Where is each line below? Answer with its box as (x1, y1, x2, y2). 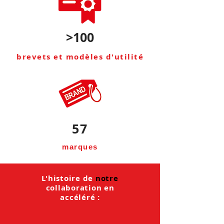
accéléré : (60, 192, 100, 202)
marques (62, 142, 98, 151)
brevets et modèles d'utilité (16, 51, 143, 62)
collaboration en (45, 182, 114, 193)
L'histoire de (41, 173, 95, 183)
